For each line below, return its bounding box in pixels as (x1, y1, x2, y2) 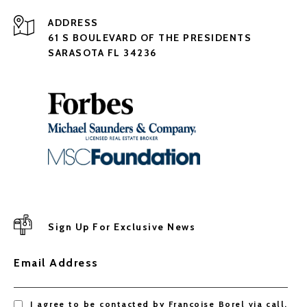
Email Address (14, 256, 99, 269)
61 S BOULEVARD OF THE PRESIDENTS (48, 32, 251, 45)
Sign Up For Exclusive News (48, 220, 195, 233)
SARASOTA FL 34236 (48, 47, 157, 60)
